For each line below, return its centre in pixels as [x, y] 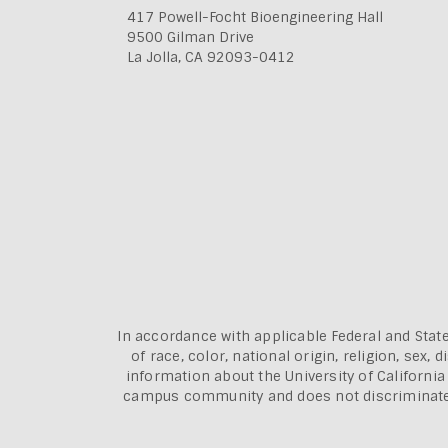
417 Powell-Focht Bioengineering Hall [255, 16]
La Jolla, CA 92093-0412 [211, 56]
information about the [205, 375]
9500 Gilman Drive [190, 36]
